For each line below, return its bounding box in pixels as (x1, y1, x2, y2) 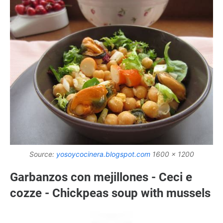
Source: (29, 150, 56, 159)
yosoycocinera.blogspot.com (56, 150, 150, 159)
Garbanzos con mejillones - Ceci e (10, 170, 192, 185)
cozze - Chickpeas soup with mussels (10, 186, 211, 201)
